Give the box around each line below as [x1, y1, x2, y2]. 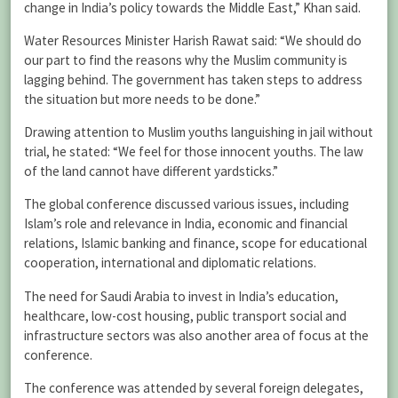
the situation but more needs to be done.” [24, 91, 260, 107]
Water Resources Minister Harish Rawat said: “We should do [24, 32, 362, 49]
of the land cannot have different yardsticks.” [24, 163, 278, 180]
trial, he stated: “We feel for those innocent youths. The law [24, 143, 363, 161]
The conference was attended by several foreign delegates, [24, 378, 363, 396]
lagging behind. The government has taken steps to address [24, 71, 362, 88]
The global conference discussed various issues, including [24, 195, 349, 213]
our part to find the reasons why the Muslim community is [24, 52, 347, 68]
